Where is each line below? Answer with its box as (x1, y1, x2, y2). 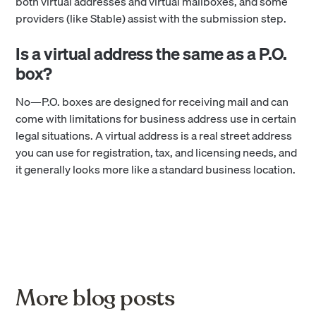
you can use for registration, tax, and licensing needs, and (16, 142, 298, 162)
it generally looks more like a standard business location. (16, 159, 296, 178)
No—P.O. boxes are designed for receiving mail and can (16, 92, 289, 111)
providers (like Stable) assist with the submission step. (16, 8, 287, 28)
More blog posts (16, 282, 175, 314)
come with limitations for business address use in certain (16, 109, 297, 128)
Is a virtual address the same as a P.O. (16, 39, 287, 67)
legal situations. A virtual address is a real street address (16, 126, 293, 145)
